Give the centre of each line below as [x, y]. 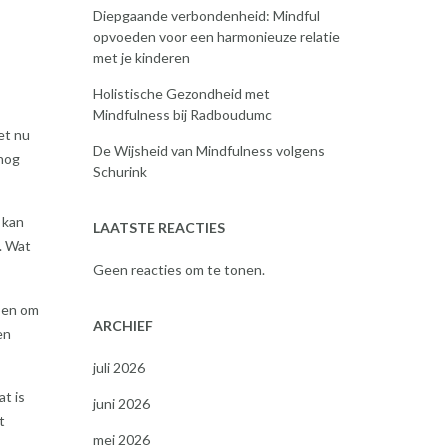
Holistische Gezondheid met [181, 93]
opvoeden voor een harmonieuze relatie [216, 36]
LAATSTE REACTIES [158, 227]
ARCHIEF [122, 325]
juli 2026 [118, 367]
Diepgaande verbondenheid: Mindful [206, 15]
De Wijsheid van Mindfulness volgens [208, 150]
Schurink [119, 171]
